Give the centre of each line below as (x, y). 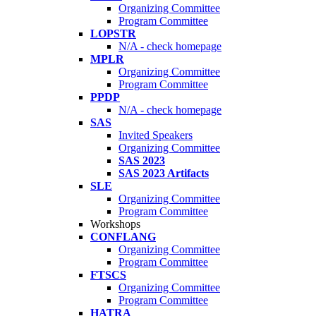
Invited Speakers (156, 135)
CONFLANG (123, 237)
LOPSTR (113, 34)
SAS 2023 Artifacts (164, 174)
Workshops (115, 224)
